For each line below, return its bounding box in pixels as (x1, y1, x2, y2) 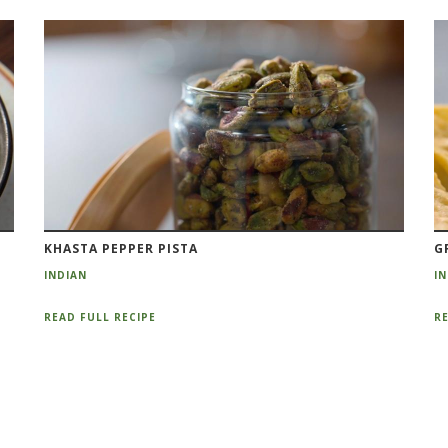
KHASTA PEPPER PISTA (43, 239, 198, 257)
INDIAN (43, 267, 87, 282)
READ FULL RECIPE (43, 310, 156, 325)
